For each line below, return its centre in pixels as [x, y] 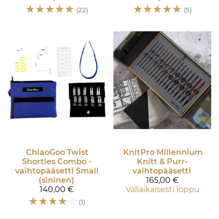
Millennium [179, 153]
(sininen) [56, 180]
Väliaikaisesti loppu [162, 190]
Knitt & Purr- [162, 162]
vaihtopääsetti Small [57, 171]
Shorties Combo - [57, 162]
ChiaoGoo [45, 153]
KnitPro [139, 153]
